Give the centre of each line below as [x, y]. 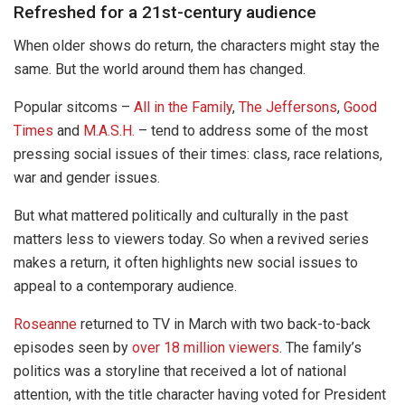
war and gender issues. [87, 178]
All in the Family [183, 108]
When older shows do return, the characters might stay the [197, 46]
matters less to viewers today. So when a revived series [191, 240]
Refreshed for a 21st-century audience [165, 13]
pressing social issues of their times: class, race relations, [198, 155]
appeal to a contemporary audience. [125, 287]
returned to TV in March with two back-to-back [224, 325]
